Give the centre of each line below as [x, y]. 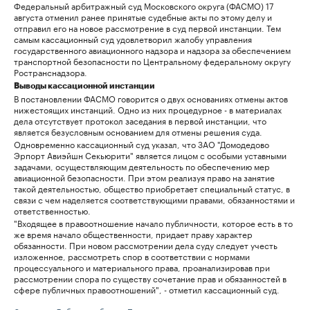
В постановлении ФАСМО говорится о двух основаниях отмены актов [151, 98]
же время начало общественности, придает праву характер [133, 233]
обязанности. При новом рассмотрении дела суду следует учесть [146, 244]
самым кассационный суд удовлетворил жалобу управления [133, 38]
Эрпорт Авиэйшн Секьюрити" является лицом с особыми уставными [150, 154]
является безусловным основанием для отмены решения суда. [138, 131]
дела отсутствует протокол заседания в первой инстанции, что [140, 120]
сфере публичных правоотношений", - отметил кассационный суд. [147, 289]
